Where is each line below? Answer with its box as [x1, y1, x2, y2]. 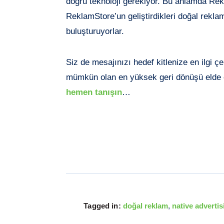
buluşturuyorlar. [66, 26, 124, 36]
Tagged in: [83, 201, 121, 210]
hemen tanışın [66, 87, 122, 97]
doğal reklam [122, 201, 168, 210]
